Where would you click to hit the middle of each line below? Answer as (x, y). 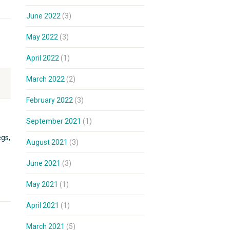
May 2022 (42, 37)
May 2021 (42, 184)
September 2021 (54, 121)
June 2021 (43, 163)
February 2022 (50, 100)
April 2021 (43, 205)
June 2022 (43, 16)
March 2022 (45, 79)
